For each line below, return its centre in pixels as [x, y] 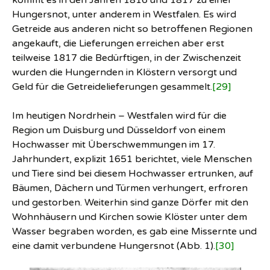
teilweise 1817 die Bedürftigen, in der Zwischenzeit [127, 58]
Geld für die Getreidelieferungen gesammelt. [112, 87]
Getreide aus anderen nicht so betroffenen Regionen [132, 29]
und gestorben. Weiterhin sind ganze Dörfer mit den [130, 202]
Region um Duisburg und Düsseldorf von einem [119, 130]
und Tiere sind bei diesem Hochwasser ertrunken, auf [133, 174]
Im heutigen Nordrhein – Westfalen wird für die [119, 116]
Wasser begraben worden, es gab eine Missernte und [134, 231]
